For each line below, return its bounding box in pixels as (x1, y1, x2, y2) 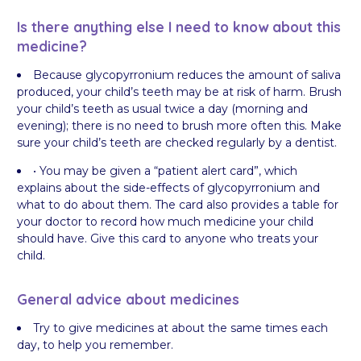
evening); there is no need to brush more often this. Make (17, 118, 342, 133)
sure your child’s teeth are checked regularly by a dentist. (17, 135, 337, 150)
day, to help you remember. (17, 338, 173, 353)
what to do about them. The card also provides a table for (17, 197, 338, 212)
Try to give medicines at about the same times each (33, 321, 328, 336)
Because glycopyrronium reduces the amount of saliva (33, 67, 341, 82)
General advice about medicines (17, 290, 239, 309)
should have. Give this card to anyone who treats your (17, 230, 318, 246)
